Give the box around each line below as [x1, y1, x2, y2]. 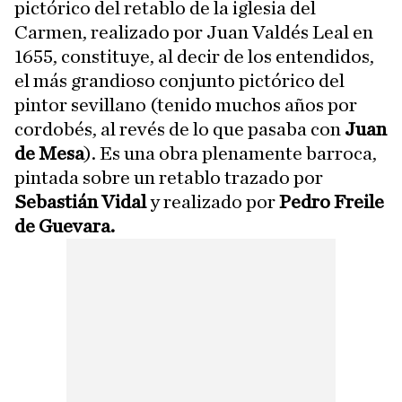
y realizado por [150, 191, 279, 212]
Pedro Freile [279, 191, 384, 212]
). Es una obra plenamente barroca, [84, 143, 377, 163]
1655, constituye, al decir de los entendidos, [14, 46, 374, 66]
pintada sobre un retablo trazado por [14, 167, 323, 188]
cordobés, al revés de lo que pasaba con [14, 118, 345, 139]
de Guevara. [14, 215, 115, 236]
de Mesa [14, 143, 84, 163]
